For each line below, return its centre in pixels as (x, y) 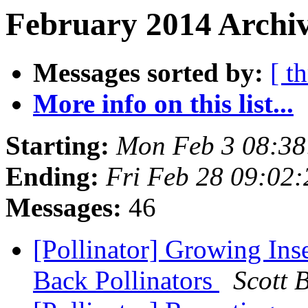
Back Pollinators (126, 280)
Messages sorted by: (148, 73)
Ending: (52, 177)
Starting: (57, 146)
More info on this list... (163, 104)
